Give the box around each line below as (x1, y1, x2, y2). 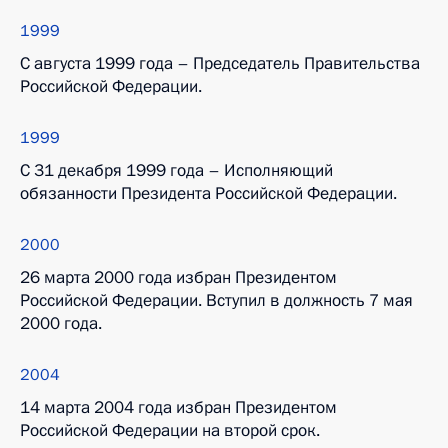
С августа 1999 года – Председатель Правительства (20, 52, 420, 75)
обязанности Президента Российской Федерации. (20, 182, 397, 205)
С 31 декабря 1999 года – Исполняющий (20, 159, 333, 182)
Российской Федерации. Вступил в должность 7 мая (20, 289, 413, 312)
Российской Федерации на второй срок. (20, 419, 320, 442)
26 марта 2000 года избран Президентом (20, 266, 337, 289)
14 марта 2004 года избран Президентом (20, 396, 337, 419)
